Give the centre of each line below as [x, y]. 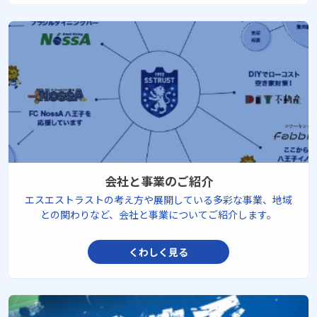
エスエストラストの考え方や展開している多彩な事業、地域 [158, 200]
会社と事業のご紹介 [158, 181]
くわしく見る [158, 252]
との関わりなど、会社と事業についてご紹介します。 [158, 214]
